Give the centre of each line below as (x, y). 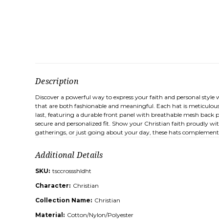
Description (57, 81)
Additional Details (69, 155)
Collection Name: (64, 200)
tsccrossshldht (72, 171)
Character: (53, 186)
